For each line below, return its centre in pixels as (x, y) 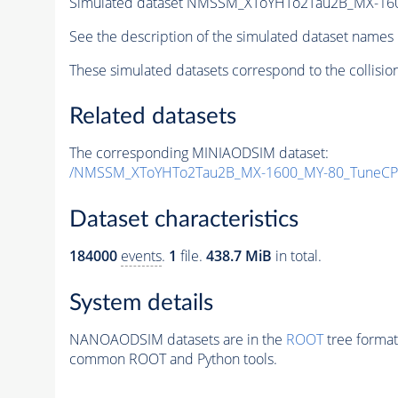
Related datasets (152, 117)
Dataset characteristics (183, 219)
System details (141, 302)
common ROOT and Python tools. (173, 358)
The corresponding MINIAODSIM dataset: (199, 153)
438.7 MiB (239, 256)
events (141, 256)
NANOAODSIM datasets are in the (177, 339)
